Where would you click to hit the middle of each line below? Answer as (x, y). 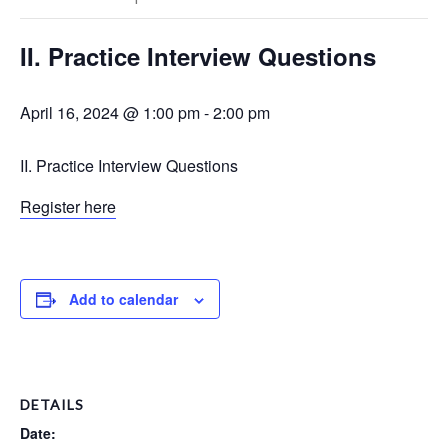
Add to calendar (123, 299)
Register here (68, 207)
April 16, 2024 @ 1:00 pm (110, 113)
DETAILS (52, 405)
